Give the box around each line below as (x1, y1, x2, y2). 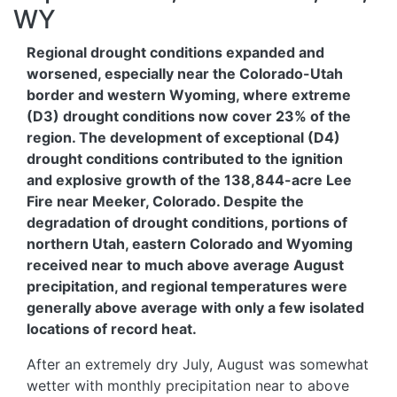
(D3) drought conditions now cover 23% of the (27, 107, 351, 126)
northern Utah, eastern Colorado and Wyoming (27, 235, 353, 253)
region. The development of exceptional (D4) (27, 128, 340, 147)
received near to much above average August (27, 256, 344, 275)
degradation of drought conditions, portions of (27, 214, 347, 232)
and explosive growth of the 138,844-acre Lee (27, 171, 352, 190)
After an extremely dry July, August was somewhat (27, 355, 369, 374)
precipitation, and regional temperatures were (27, 277, 347, 296)
